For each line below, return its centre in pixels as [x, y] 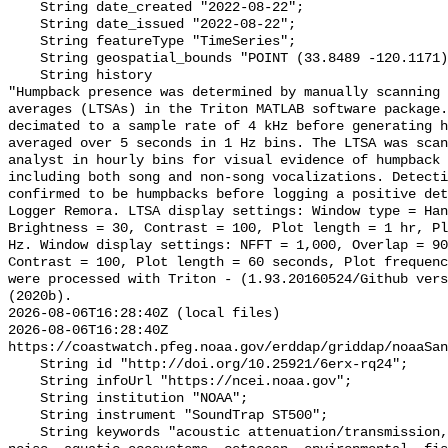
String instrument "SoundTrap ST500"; [24, 416]
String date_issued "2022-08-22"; [24, 25]
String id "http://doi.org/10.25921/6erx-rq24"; [24, 365]
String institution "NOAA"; [24, 399]
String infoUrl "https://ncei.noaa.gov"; [24, 382]
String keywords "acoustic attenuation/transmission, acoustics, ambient [24, 433]
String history [24, 76]
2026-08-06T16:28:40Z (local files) [144, 314]
